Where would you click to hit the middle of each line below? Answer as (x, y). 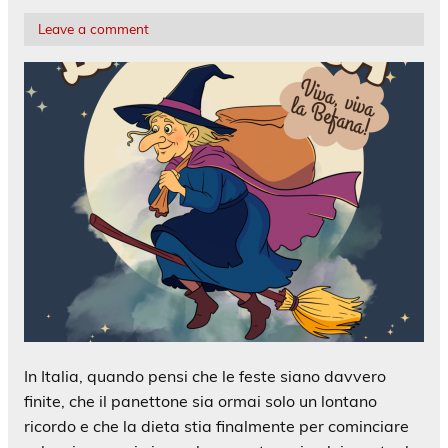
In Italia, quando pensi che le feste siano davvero (205, 376)
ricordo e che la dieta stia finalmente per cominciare (216, 426)
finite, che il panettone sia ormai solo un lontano (200, 401)
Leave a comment (93, 29)
